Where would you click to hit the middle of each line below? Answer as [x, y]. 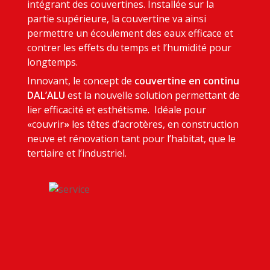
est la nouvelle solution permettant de [152, 96]
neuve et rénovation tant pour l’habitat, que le [131, 139]
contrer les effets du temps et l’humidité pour [129, 48]
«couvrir [45, 124]
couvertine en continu [187, 81]
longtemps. [52, 62]
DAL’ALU [46, 96]
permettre [51, 33]
